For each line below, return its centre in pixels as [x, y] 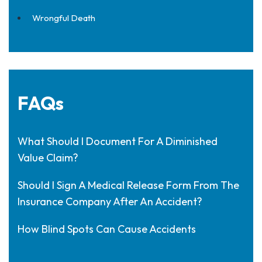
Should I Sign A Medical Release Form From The [128, 185]
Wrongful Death [64, 18]
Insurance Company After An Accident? [110, 201]
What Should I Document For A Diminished [118, 141]
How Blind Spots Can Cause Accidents [107, 229]
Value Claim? [48, 158]
